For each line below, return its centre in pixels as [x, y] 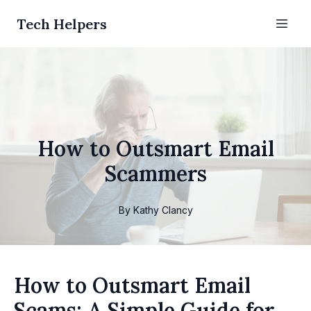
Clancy [177, 210]
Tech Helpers [62, 24]
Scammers [155, 174]
